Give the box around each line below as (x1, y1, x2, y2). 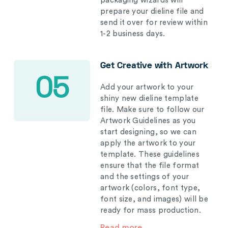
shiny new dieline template (100, 95, 198, 102)
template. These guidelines (100, 151, 199, 158)
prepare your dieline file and (100, 8, 204, 15)
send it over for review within (100, 19, 208, 26)
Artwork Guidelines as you (100, 117, 196, 125)
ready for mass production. (100, 207, 201, 214)
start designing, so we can (100, 128, 196, 136)
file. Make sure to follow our (100, 106, 205, 113)
